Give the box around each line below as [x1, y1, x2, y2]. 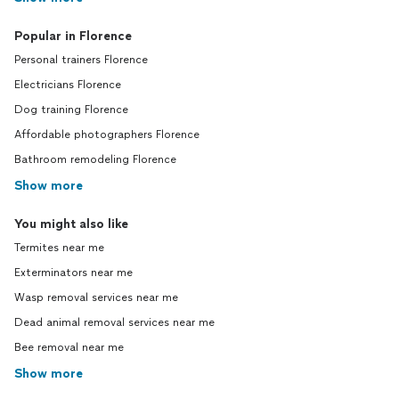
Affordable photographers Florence [14, 128, 199, 142]
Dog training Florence [14, 103, 128, 117]
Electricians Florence [14, 78, 121, 92]
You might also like [14, 216, 128, 232]
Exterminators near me [14, 266, 133, 280]
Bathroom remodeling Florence [14, 153, 176, 167]
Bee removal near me [14, 341, 124, 354]
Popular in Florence [14, 28, 132, 45]
